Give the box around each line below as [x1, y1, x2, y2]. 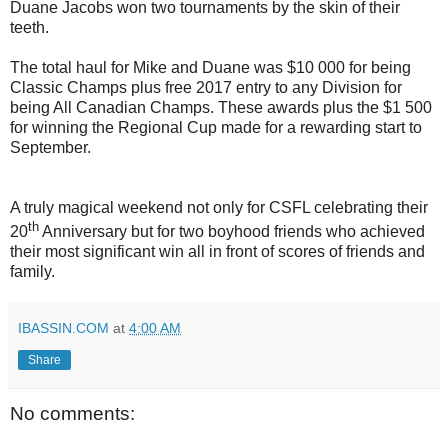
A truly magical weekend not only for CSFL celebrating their [10, 199, 428, 217]
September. [10, 139, 91, 157]
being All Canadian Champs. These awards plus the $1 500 [10, 99, 432, 117]
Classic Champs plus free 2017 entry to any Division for [10, 79, 402, 97]
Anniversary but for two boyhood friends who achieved [39, 223, 425, 241]
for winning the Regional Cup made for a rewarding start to [10, 119, 422, 137]
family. [10, 263, 55, 281]
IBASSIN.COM [18, 320, 109, 337]
